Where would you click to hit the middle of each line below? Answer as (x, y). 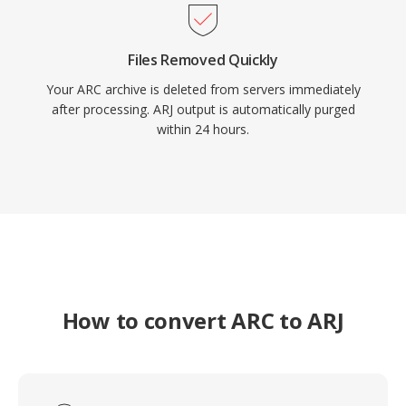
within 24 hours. (203, 129)
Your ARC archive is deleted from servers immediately (203, 89)
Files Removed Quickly (203, 60)
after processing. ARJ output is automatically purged (203, 109)
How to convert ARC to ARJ (203, 320)
